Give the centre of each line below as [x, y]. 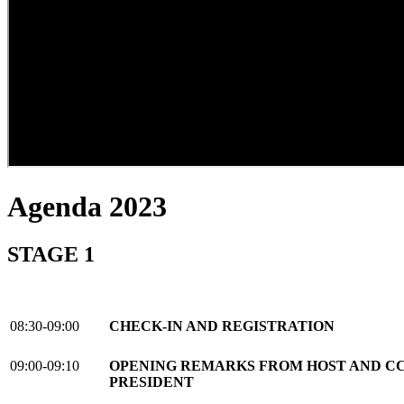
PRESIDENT [151, 382]
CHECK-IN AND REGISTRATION [222, 326]
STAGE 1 [51, 255]
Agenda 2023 [87, 206]
